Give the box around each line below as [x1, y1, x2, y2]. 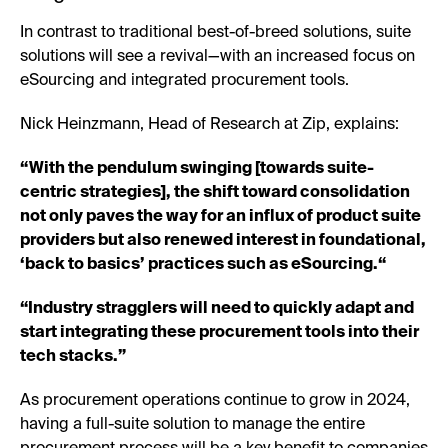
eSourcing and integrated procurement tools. [20, 72, 349, 89]
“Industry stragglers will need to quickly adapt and [20, 300, 414, 317]
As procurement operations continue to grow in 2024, [20, 392, 410, 409]
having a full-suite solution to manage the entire [20, 416, 365, 433]
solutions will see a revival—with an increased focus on [20, 48, 415, 65]
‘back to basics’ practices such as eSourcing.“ [20, 256, 386, 273]
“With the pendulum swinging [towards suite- [20, 160, 374, 177]
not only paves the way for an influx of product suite [20, 208, 421, 225]
